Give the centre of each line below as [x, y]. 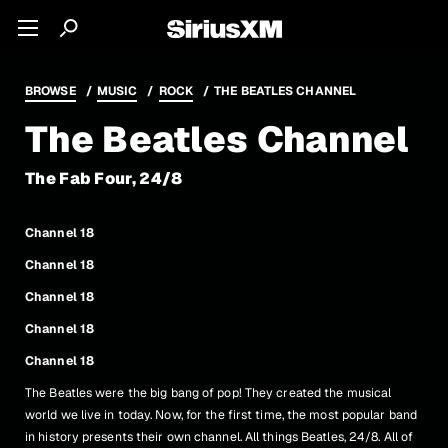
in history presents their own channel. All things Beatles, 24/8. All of [219, 437]
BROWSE [50, 91]
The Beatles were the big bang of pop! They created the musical [208, 393]
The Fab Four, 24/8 [104, 178]
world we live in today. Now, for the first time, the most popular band [221, 415]
